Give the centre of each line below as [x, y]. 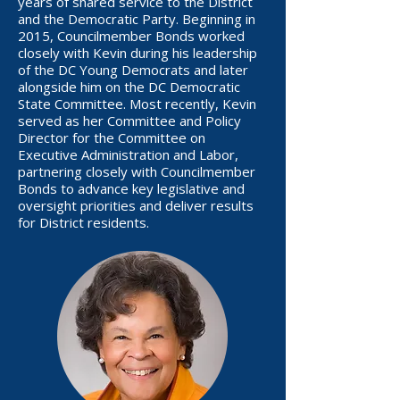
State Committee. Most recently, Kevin [137, 104]
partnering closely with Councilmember [137, 171]
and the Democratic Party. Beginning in [137, 19]
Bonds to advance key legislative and [131, 188]
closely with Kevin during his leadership [137, 53]
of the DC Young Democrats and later [133, 70]
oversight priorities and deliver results [136, 205]
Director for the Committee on [112, 137]
